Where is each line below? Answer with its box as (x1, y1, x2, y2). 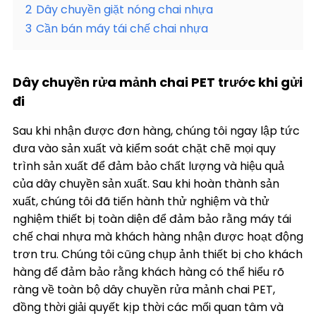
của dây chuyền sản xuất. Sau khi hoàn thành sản (13, 176, 279, 192)
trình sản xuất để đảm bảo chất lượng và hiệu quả (13, 158, 284, 174)
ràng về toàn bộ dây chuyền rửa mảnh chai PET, (13, 281, 275, 298)
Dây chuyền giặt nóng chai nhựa (36, 1, 213, 18)
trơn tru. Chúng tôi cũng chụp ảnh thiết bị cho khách (13, 246, 303, 262)
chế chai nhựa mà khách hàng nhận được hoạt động (13, 229, 303, 245)
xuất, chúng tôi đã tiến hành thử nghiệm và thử (13, 193, 269, 209)
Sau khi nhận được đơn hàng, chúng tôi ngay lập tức (13, 123, 300, 139)
